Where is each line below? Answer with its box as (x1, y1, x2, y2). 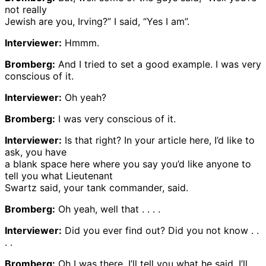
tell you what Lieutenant (5, 169, 113, 182)
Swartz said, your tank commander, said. (5, 181, 188, 194)
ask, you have (5, 145, 66, 158)
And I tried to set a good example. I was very (55, 58, 261, 70)
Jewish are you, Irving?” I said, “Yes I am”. (5, 15, 189, 27)
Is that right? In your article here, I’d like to (62, 134, 255, 146)
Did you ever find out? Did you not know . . (62, 224, 259, 236)
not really (5, 3, 47, 15)
